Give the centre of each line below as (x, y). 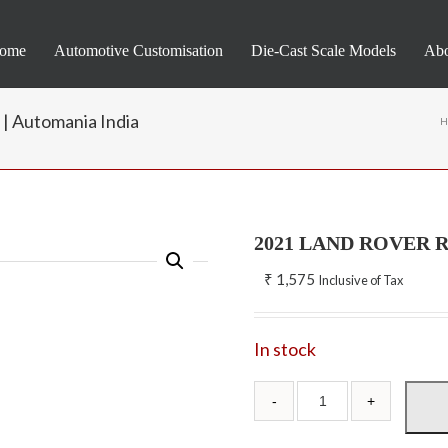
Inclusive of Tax (361, 280)
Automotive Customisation (138, 50)
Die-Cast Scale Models (323, 50)
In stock (285, 349)
